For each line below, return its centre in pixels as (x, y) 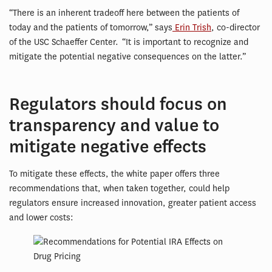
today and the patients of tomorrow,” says (91, 28)
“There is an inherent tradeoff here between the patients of (124, 13)
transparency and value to (114, 126)
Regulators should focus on (118, 104)
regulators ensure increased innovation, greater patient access (133, 203)
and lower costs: (41, 218)
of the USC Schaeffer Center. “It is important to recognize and (129, 42)
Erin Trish (192, 28)
